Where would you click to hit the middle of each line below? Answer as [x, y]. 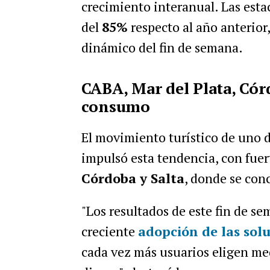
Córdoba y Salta [133, 178]
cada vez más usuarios [146, 252]
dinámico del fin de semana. [162, 47]
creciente [109, 231]
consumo [115, 106]
